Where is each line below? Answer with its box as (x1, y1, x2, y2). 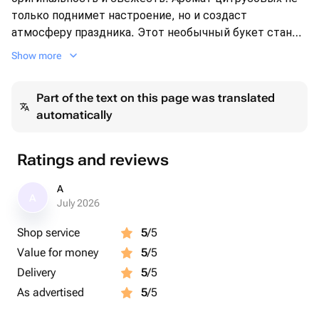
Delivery (17, 266, 56, 279)
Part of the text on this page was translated (36, 91, 276, 105)
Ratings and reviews (17, 151, 169, 169)
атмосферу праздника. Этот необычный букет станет (11, 26, 305, 39)
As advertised (17, 286, 84, 299)
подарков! (11, 94, 66, 108)
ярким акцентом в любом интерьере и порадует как (11, 43, 295, 56)
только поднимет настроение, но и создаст (11, 9, 247, 22)
